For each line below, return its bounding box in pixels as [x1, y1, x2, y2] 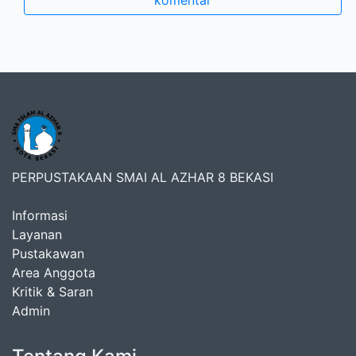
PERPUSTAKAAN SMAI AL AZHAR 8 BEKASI [12, 169, 273, 185]
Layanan [12, 226, 62, 242]
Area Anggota [12, 265, 95, 281]
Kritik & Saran [12, 284, 93, 300]
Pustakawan [12, 246, 84, 261]
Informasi [12, 207, 68, 223]
